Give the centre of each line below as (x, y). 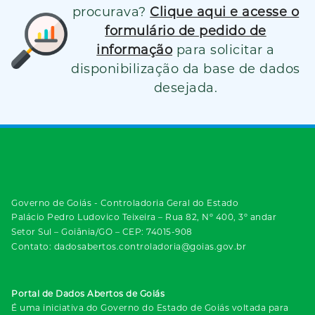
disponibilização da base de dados (186, 69)
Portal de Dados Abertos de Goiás (88, 293)
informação (135, 50)
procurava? (111, 12)
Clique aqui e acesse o (225, 12)
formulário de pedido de (186, 31)
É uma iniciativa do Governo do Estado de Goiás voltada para (150, 307)
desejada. (186, 88)
